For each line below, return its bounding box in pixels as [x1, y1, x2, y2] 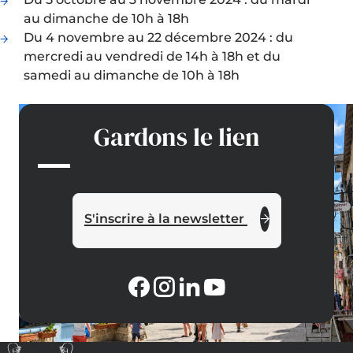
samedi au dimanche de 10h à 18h [24, 68, 240, 84]
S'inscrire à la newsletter [84, 210, 247, 226]
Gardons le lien [93, 119, 260, 154]
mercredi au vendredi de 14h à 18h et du [24, 49, 281, 65]
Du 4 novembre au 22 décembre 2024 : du [24, 30, 293, 46]
